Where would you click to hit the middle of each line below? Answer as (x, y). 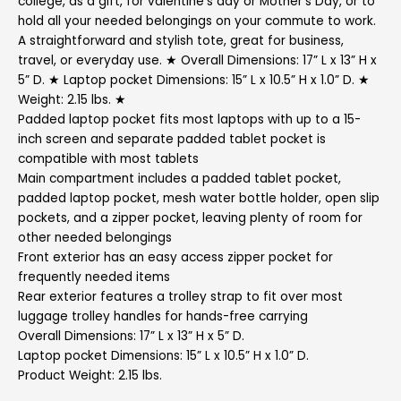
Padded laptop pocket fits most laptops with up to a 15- (189, 120)
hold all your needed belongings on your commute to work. (197, 21)
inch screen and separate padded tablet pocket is (172, 140)
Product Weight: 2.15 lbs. (90, 376)
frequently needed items (94, 277)
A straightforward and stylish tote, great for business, (181, 41)
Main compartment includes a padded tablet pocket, (179, 179)
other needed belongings (95, 238)
